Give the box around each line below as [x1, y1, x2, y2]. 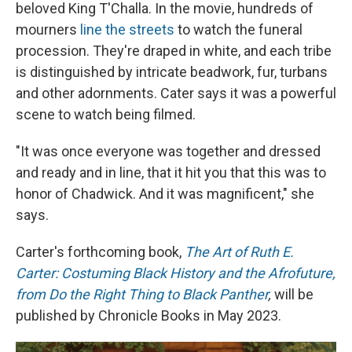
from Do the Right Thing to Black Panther [16, 286, 268, 303]
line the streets [80, 21, 174, 38]
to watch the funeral [174, 21, 302, 38]
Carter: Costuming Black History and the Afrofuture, [16, 265, 335, 282]
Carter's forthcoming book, [16, 244, 181, 261]
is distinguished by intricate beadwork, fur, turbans [16, 64, 328, 81]
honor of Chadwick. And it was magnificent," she [16, 185, 314, 203]
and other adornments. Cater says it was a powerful [16, 85, 336, 102]
